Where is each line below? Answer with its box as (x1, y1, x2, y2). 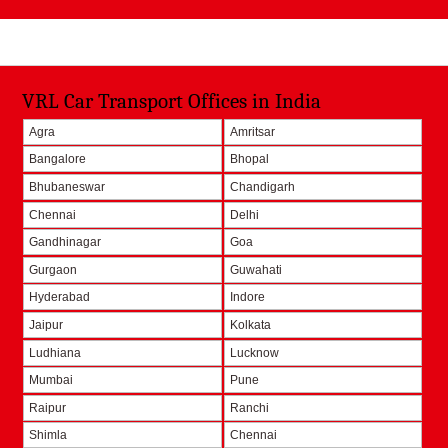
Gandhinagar (29, 235, 102, 250)
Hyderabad (29, 290, 91, 305)
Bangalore (29, 152, 87, 167)
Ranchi (229, 400, 269, 415)
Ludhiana (29, 345, 82, 360)
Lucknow (229, 345, 279, 360)
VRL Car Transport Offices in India (22, 88, 322, 113)
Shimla (29, 428, 68, 443)
